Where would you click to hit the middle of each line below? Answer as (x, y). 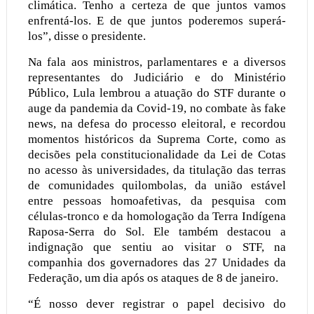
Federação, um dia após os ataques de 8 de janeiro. (153, 278)
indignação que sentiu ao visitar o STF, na (157, 247)
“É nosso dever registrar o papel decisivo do (157, 303)
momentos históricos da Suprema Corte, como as (157, 139)
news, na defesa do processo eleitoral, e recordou (157, 123)
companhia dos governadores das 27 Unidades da (157, 262)
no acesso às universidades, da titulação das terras (157, 170)
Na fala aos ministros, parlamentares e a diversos (157, 62)
